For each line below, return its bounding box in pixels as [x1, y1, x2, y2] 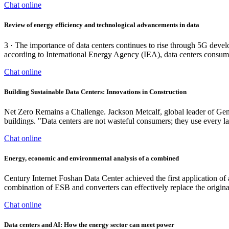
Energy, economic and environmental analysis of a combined [4, 154, 179, 163]
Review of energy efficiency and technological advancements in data [4, 21, 199, 29]
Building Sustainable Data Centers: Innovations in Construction [4, 87, 187, 96]
